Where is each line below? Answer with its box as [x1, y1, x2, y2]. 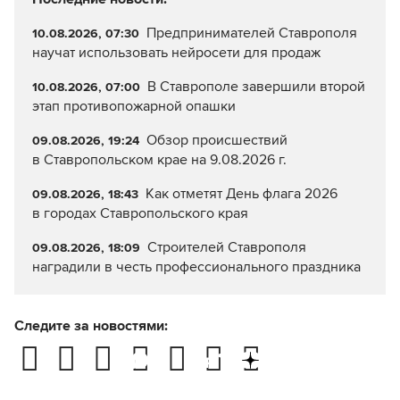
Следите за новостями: [14, 317, 168, 336]
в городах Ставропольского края [32, 204, 248, 223]
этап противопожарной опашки [32, 97, 236, 116]
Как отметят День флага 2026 [145, 185, 337, 204]
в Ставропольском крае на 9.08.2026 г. [32, 151, 287, 170]
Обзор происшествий [146, 131, 287, 150]
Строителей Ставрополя [146, 238, 306, 257]
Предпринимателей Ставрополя [146, 24, 357, 43]
